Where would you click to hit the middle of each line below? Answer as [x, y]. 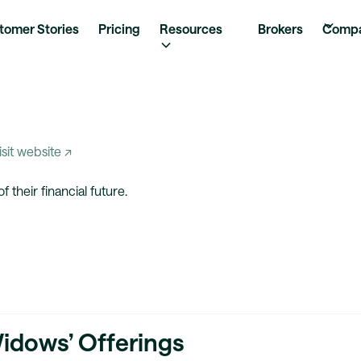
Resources [191, 29]
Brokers [280, 29]
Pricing [119, 29]
